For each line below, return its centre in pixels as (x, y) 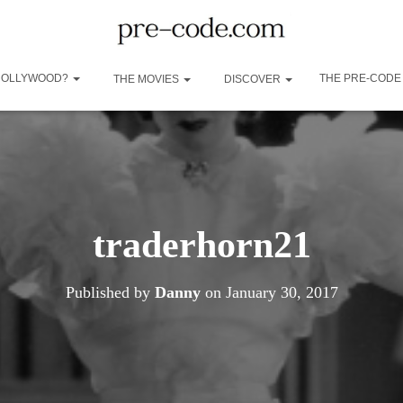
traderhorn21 (201, 244)
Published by (110, 292)
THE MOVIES (146, 79)
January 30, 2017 (282, 292)
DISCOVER (252, 79)
